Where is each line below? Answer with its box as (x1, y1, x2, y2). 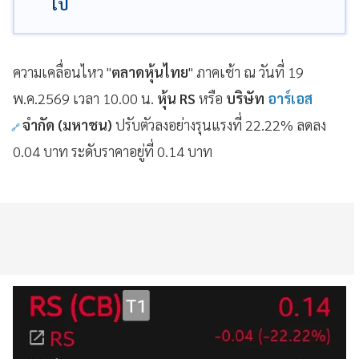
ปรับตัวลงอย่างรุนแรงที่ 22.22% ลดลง (115, 115, 326, 134)
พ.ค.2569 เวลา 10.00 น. (13, 89, 154, 107)
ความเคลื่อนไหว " (13, 63, 111, 81)
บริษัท (223, 89, 264, 107)
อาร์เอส (264, 89, 313, 107)
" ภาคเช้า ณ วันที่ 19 (188, 63, 304, 81)
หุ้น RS (154, 89, 199, 107)
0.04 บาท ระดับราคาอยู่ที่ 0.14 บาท (13, 142, 216, 160)
